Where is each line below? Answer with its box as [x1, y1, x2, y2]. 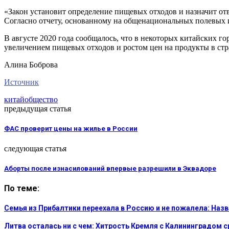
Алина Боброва [4, 60, 58, 70]
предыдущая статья [4, 104, 71, 113]
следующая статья [4, 144, 66, 153]
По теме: [4, 183, 39, 193]
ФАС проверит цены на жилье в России [4, 125, 138, 133]
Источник [4, 78, 39, 87]
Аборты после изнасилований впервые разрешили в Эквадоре [4, 164, 216, 172]
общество [25, 95, 58, 104]
